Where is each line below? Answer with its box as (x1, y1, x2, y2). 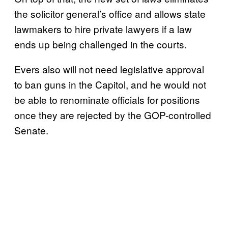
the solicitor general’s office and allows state (14, 6, 206, 20)
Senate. (14, 123, 48, 137)
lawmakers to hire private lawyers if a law (14, 21, 192, 36)
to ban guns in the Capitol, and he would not (14, 77, 206, 91)
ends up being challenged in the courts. (14, 37, 187, 51)
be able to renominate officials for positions (14, 92, 200, 106)
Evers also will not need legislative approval (14, 62, 204, 76)
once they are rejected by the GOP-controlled (14, 107, 211, 122)
